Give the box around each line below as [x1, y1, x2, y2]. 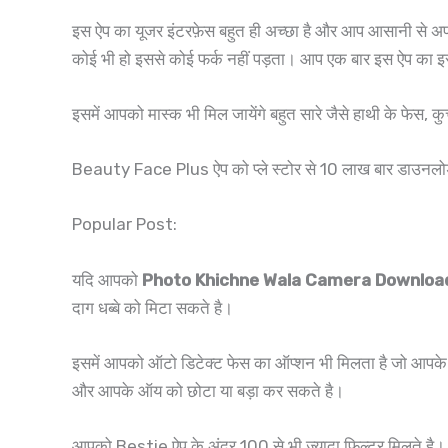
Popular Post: [72, 214, 177, 235]
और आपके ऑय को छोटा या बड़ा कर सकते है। [72, 380, 348, 401]
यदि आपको [72, 269, 142, 290]
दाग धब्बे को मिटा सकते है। [72, 297, 237, 318]
